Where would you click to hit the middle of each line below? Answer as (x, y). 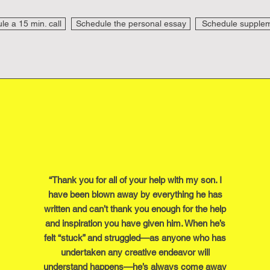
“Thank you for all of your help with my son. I (135, 180)
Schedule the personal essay (131, 24)
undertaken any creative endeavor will (135, 252)
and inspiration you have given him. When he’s (135, 223)
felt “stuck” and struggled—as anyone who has (135, 238)
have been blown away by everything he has (135, 194)
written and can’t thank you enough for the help (135, 209)
